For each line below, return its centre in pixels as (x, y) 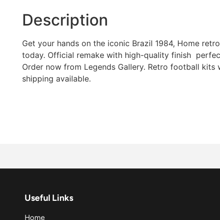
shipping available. (56, 78)
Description (65, 20)
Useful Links (49, 198)
